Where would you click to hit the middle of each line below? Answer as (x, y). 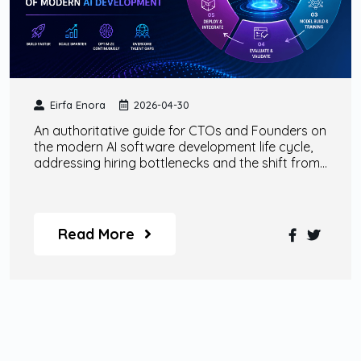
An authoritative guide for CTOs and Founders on (180, 130)
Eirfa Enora (78, 104)
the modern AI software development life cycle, (173, 146)
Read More (96, 234)
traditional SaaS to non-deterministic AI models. (174, 178)
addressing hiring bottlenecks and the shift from (177, 162)
